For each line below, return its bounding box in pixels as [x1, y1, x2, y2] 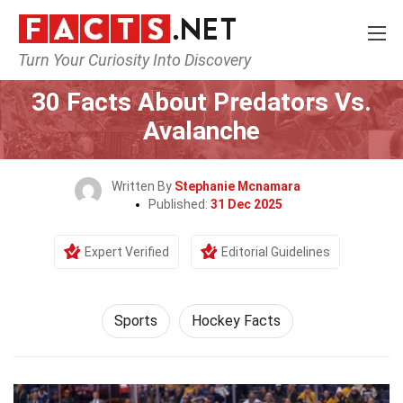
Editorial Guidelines [221, 245, 330, 259]
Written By [112, 179, 175, 193]
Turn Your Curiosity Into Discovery [18, 50, 251, 69]
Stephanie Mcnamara [175, 179, 300, 193]
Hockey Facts [191, 312, 281, 329]
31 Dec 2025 [210, 197, 282, 211]
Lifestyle [173, 61, 224, 76]
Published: [148, 197, 210, 211]
